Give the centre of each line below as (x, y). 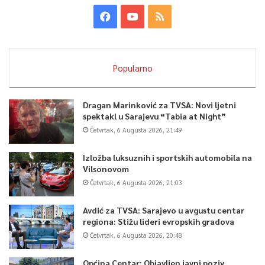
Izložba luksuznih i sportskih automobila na (167, 157)
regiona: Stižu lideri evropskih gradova (159, 221)
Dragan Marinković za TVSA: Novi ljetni (159, 104)
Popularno (132, 67)
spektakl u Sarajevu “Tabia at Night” (154, 116)
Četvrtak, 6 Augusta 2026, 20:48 (136, 235)
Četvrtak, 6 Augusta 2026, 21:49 (136, 130)
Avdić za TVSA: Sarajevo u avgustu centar (164, 210)
